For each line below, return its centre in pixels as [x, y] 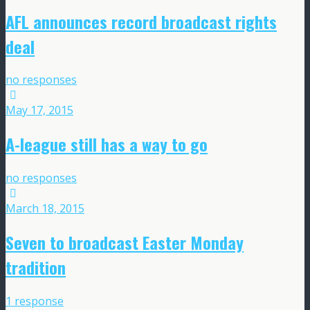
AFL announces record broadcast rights [141, 21]
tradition [36, 267]
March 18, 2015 [45, 209]
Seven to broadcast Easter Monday [125, 243]
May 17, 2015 [39, 110]
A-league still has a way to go [107, 144]
